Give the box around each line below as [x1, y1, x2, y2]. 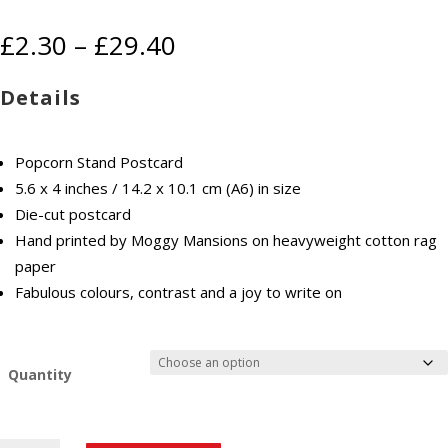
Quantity [8, 365, 73, 385]
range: [175, 49, 251, 86]
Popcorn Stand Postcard [15, 152, 183, 173]
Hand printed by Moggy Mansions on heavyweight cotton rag [15, 230, 437, 251]
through [175, 95, 273, 132]
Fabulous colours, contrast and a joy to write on [15, 282, 342, 303]
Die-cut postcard [15, 204, 131, 225]
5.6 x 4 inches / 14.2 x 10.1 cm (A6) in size [15, 178, 301, 199]
